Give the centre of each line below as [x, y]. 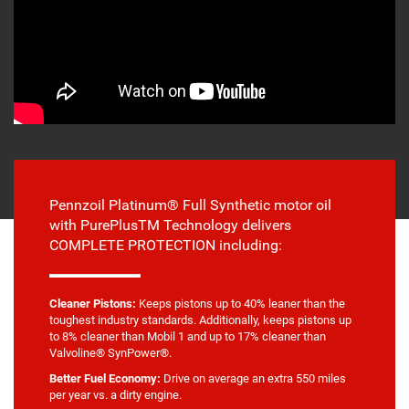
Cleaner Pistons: [93, 304]
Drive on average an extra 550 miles [253, 379]
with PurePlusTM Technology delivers [170, 225]
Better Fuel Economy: [105, 379]
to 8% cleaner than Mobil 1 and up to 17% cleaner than [188, 337]
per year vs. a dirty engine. [115, 395]
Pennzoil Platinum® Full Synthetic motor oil [190, 205]
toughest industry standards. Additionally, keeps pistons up [200, 320]
